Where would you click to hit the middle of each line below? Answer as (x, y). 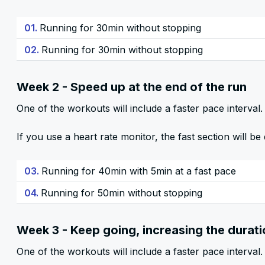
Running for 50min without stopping (122, 193)
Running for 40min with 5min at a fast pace (139, 171)
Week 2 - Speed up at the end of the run (132, 87)
